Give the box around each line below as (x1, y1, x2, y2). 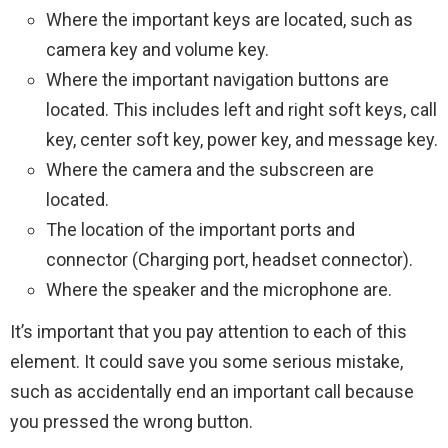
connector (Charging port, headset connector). (46, 249, 413, 270)
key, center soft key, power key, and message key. (46, 129, 438, 150)
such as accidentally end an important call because (10, 381, 414, 402)
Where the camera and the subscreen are (46, 159, 374, 180)
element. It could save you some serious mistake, (10, 351, 403, 372)
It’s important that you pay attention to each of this (10, 321, 407, 342)
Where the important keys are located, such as (46, 9, 413, 30)
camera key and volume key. (46, 39, 269, 60)
